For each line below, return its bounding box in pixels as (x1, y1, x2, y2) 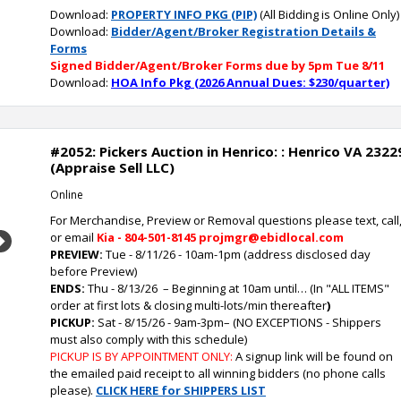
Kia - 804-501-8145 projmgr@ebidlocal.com (97, 229, 344, 245)
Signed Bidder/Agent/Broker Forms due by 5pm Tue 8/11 (50, 57, 385, 73)
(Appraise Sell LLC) (50, 158, 175, 176)
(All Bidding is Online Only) (257, 6, 399, 22)
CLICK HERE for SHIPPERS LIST (96, 382, 266, 398)
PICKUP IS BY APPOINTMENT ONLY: (50, 348, 235, 364)
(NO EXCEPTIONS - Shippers (230, 314, 381, 330)
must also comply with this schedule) (50, 331, 250, 347)
